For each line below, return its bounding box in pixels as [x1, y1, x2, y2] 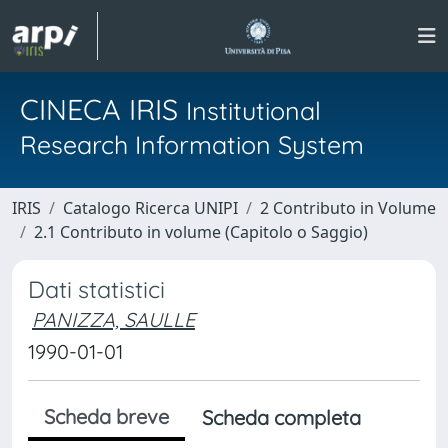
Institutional [186, 95, 321, 126]
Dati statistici [28, 275, 165, 304]
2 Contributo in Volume [260, 197, 436, 219]
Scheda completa [202, 405, 361, 430]
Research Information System [20, 129, 364, 160]
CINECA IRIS [20, 91, 186, 127]
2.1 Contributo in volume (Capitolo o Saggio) [34, 221, 368, 243]
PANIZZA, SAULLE [32, 307, 195, 332]
